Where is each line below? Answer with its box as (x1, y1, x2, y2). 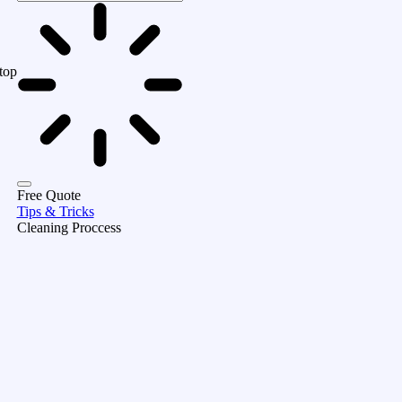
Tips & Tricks (16, 204, 94, 220)
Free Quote (16, 188, 81, 204)
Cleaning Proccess (16, 220, 121, 236)
